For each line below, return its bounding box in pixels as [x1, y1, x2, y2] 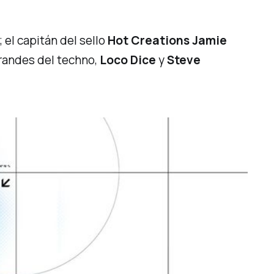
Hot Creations [108, 32, 190, 49]
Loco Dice [100, 52, 157, 68]
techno [57, 52, 95, 68]
